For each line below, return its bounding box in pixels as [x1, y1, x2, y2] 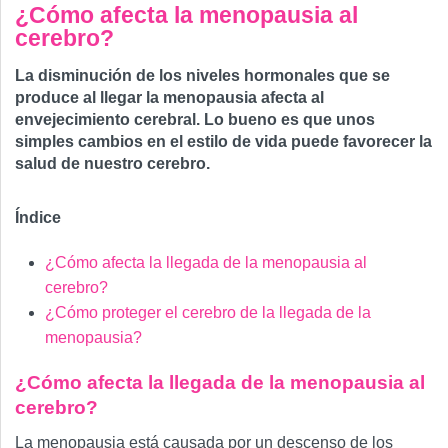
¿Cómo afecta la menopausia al [15, 2, 358, 29]
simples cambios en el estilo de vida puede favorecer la [15, 133, 432, 151]
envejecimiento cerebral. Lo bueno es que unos [15, 111, 375, 129]
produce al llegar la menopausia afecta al [15, 89, 324, 107]
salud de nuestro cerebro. [15, 155, 210, 173]
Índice [15, 209, 61, 227]
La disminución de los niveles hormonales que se [15, 67, 390, 85]
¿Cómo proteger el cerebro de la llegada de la [45, 304, 371, 322]
